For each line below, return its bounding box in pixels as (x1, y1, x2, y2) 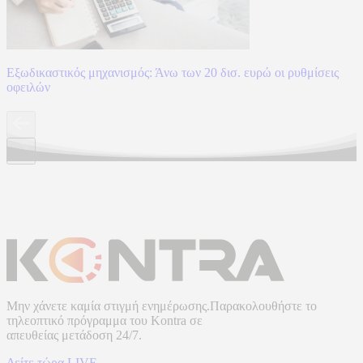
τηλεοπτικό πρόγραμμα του (6, 313, 151, 327)
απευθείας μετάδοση (6, 327, 116, 342)
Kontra (151, 313, 186, 327)
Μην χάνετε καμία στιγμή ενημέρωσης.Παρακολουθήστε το (6, 298, 317, 313)
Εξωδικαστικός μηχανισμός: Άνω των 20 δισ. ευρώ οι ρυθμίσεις (6, 65, 339, 79)
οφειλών (6, 79, 50, 94)
